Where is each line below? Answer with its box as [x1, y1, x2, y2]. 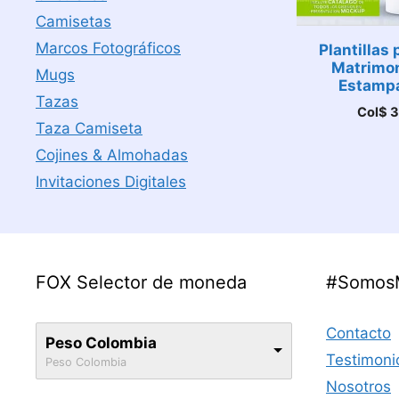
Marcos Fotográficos [36, 39, 181, 57]
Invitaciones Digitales [36, 173, 186, 191]
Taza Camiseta [36, 119, 142, 137]
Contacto [326, 324, 391, 342]
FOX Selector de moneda [36, 272, 247, 293]
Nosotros [326, 378, 391, 395]
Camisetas [36, 12, 111, 30]
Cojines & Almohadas [36, 146, 188, 164]
